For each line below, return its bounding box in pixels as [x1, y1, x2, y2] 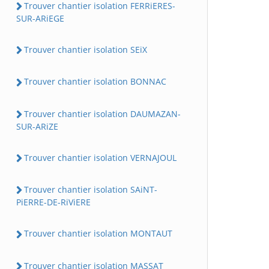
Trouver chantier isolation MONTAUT [24, 228, 172, 240]
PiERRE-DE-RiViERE [16, 196, 91, 208]
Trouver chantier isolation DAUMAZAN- [24, 107, 181, 119]
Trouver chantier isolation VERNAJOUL [24, 151, 177, 163]
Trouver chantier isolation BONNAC [24, 76, 166, 88]
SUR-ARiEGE [16, 13, 64, 25]
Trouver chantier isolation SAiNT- [24, 184, 157, 196]
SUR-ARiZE [16, 120, 58, 132]
